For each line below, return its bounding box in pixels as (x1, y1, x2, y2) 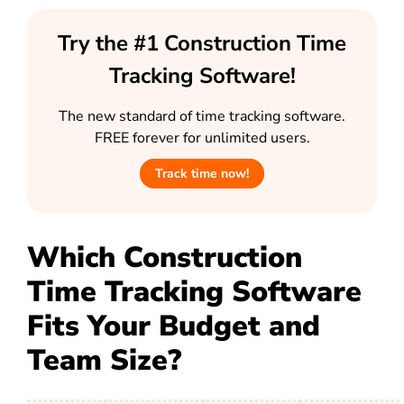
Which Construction (27, 238, 302, 278)
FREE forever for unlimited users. (94, 128, 310, 149)
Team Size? (27, 341, 181, 381)
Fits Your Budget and (27, 307, 320, 346)
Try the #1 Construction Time (58, 29, 346, 59)
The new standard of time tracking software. (59, 106, 345, 127)
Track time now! (155, 165, 249, 183)
